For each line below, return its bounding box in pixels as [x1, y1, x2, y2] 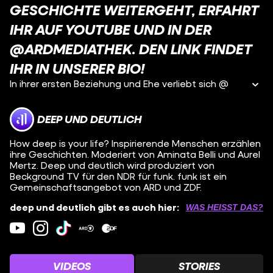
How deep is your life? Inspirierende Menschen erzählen [10, 137, 261, 149]
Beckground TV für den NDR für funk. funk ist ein [10, 170, 227, 182]
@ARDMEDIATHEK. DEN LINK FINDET [10, 40, 252, 57]
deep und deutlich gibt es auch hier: [10, 201, 179, 213]
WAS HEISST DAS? [186, 202, 258, 212]
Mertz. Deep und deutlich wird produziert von [10, 159, 214, 171]
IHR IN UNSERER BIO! [10, 60, 144, 77]
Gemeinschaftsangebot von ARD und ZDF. [10, 181, 202, 193]
